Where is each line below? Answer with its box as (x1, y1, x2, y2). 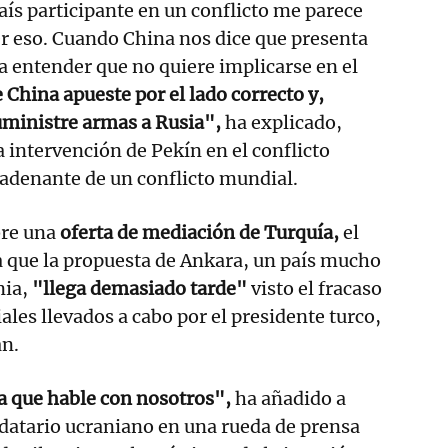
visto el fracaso (247, 276, 382, 300)
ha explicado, (221, 110, 342, 134)
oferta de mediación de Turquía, (60, 220, 339, 244)
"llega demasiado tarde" (32, 276, 247, 300)
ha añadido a (231, 386, 346, 410)
